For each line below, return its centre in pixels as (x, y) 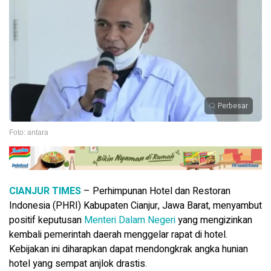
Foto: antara (29, 133)
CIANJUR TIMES (45, 191)
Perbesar (233, 106)
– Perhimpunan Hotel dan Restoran (156, 191)
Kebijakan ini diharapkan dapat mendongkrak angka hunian (129, 250)
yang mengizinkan (214, 220)
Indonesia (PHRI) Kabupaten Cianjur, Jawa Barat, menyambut (135, 206)
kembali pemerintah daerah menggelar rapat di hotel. (118, 235)
